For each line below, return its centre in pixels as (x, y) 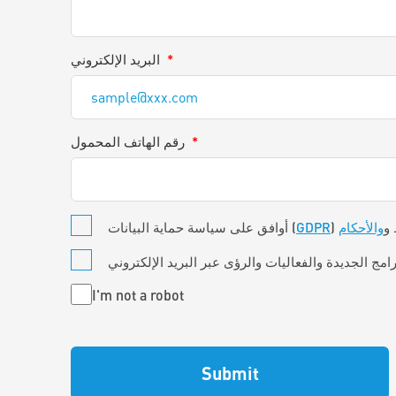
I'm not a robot (138, 294)
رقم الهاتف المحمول (128, 141)
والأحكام (361, 227)
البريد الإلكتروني (115, 59)
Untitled (95, 292)
